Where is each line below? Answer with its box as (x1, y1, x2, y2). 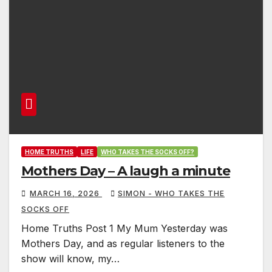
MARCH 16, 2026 (30, 188, 102, 198)
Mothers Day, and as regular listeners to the (21, 237, 225, 250)
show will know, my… (21, 252, 120, 265)
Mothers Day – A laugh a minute (21, 162, 230, 179)
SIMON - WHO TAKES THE (118, 188, 225, 198)
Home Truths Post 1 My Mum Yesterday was (21, 222, 228, 234)
